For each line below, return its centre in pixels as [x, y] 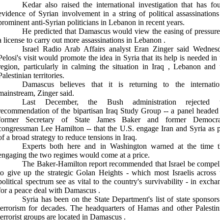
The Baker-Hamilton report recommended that [96, 164]
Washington [128, 146]
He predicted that [50, 31]
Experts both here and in [66, 146]
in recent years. [162, 22]
